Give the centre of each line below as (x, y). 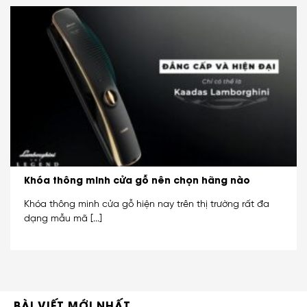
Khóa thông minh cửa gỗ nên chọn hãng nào (137, 180)
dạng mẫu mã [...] (63, 218)
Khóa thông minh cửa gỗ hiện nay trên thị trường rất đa (147, 204)
